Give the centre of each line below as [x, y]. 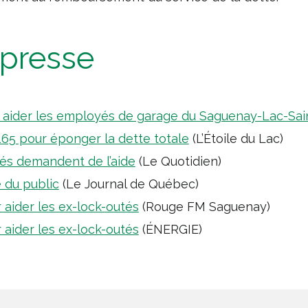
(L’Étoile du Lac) [236, 139]
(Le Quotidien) [178, 161]
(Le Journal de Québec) [129, 184]
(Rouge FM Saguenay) [204, 207]
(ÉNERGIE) [170, 229]
